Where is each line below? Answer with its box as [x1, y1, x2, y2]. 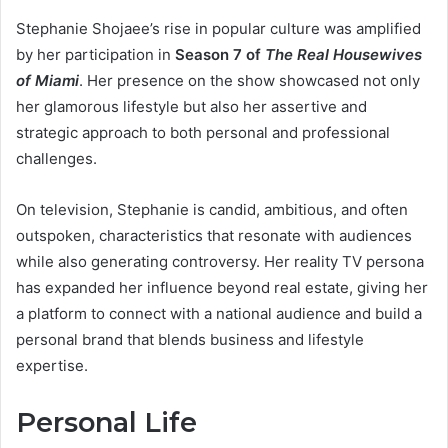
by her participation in [16, 44, 175, 64]
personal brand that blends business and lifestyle [16, 329, 364, 349]
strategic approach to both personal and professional [16, 122, 390, 142]
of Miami [16, 70, 79, 90]
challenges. [16, 148, 97, 168]
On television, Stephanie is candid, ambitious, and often [16, 199, 408, 219]
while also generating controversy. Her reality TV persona [16, 251, 424, 271]
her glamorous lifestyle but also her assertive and [16, 96, 367, 116]
